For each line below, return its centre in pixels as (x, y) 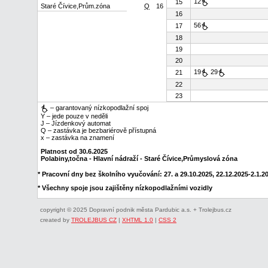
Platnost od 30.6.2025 (74, 151)
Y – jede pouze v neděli (74, 116)
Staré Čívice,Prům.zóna (75, 6)
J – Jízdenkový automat (76, 123)
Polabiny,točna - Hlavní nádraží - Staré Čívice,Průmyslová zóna (139, 158)
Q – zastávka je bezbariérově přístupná (98, 130)
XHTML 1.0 (138, 220)
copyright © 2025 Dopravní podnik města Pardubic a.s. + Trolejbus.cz (136, 209)
